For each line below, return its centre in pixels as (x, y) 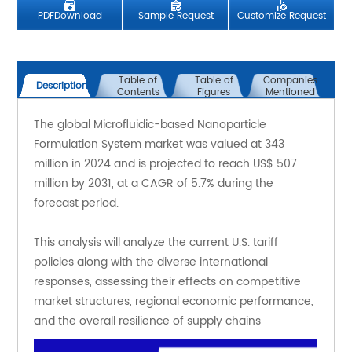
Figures (214, 92)
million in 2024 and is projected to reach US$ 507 (166, 164)
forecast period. (77, 203)
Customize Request (282, 16)
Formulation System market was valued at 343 (159, 145)
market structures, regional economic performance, (174, 302)
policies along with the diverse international (151, 262)
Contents (138, 92)
